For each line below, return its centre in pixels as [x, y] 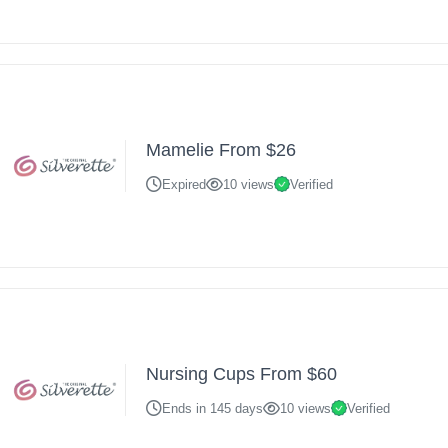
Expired [184, 184]
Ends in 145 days [213, 408]
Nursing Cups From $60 [242, 374]
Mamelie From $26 [221, 150]
